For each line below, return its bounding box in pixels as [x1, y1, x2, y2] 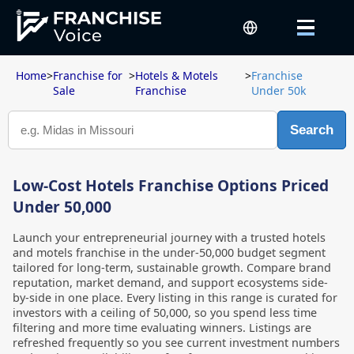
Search [290, 122, 333, 137]
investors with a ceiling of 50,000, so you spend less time [13, 305, 317, 320]
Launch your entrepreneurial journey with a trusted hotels [13, 230, 326, 245]
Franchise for [53, 68, 122, 83]
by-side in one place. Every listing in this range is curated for [13, 290, 337, 305]
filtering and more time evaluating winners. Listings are [13, 320, 311, 335]
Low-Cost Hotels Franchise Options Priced [13, 175, 329, 196]
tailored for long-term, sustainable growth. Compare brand [13, 260, 331, 275]
